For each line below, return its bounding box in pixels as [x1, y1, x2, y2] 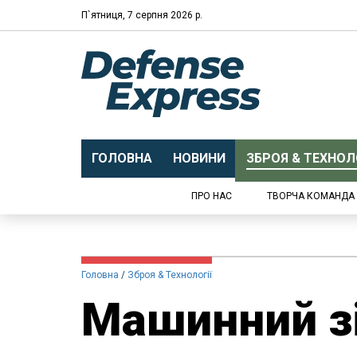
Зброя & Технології [127, 269, 212, 280]
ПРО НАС [191, 190, 232, 202]
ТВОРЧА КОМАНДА [267, 190, 355, 202]
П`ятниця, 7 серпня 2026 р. [81, 9, 202, 21]
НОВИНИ [172, 151, 226, 166]
